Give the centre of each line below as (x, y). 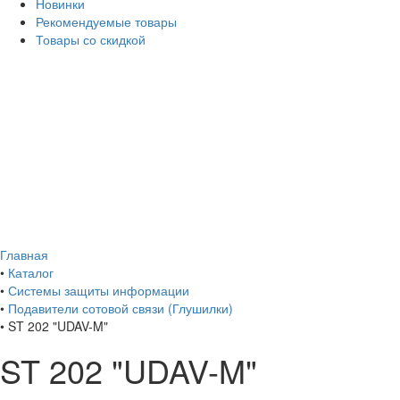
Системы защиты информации (99, 290)
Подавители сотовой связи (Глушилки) (121, 308)
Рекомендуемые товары (106, 21)
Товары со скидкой (91, 39)
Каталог (31, 272)
